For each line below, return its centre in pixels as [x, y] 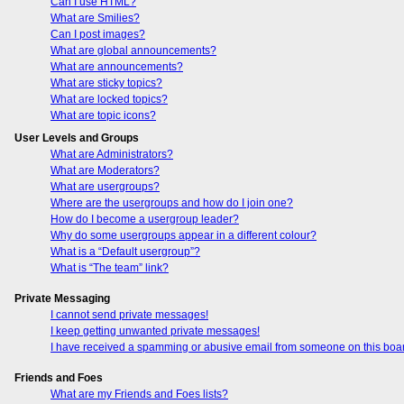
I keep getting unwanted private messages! [155, 331]
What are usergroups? [105, 186]
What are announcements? [117, 66]
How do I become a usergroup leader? [145, 219]
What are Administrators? [112, 154]
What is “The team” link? [110, 267]
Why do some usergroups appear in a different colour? [184, 235]
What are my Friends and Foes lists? [139, 394]
